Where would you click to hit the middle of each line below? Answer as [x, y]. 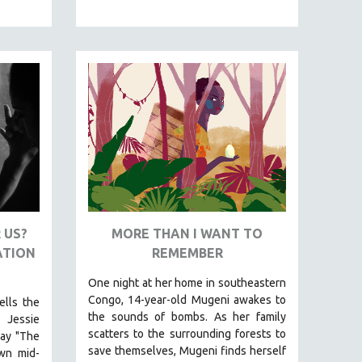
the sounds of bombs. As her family [187, 316]
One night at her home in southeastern [187, 282]
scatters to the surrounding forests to [187, 333]
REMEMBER [187, 253]
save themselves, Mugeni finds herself [187, 350]
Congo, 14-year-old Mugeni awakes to [187, 299]
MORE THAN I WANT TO [187, 233]
